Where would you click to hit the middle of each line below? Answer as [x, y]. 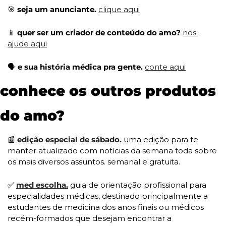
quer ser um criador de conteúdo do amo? [99, 33]
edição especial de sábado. [69, 140]
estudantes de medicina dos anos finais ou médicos [106, 207]
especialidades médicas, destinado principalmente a [108, 196]
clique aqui [119, 10]
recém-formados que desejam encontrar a [90, 218]
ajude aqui [27, 44]
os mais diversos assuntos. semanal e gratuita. [94, 162]
